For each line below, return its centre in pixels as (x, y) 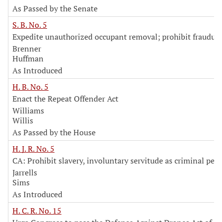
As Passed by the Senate (55, 8)
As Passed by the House (54, 132)
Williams (28, 111)
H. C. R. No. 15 (37, 211)
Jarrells (25, 172)
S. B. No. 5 (30, 25)
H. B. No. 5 (30, 87)
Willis (23, 120)
